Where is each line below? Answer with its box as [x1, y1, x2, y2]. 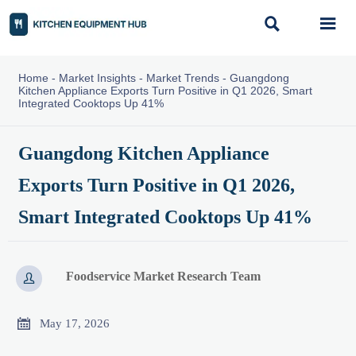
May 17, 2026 [40, 316, 110, 330]
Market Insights [58, 72, 136, 84]
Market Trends [145, 72, 219, 84]
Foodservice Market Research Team [66, 269, 261, 284]
